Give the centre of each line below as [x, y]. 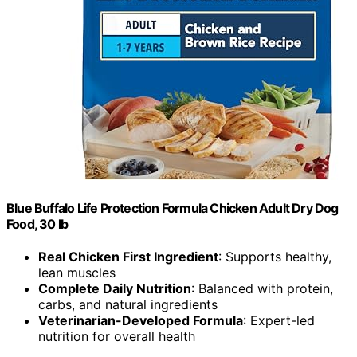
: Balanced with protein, [262, 289]
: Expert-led [279, 321]
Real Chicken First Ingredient [128, 257]
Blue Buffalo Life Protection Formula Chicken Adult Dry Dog [173, 208]
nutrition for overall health [117, 337]
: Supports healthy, [275, 257]
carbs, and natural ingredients [128, 305]
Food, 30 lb [37, 224]
